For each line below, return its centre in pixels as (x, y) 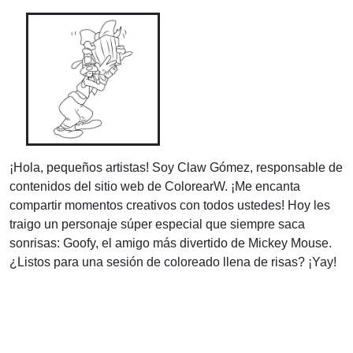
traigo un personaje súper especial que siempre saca (157, 225)
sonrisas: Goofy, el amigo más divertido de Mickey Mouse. (171, 243)
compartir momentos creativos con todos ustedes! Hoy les (170, 206)
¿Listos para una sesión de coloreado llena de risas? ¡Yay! (173, 262)
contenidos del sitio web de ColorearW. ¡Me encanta (155, 187)
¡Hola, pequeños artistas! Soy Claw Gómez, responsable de (176, 168)
